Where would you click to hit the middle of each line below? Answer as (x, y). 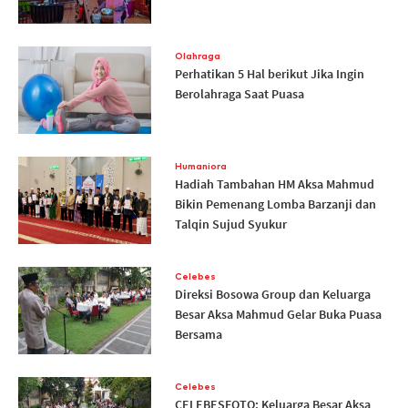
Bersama (198, 335)
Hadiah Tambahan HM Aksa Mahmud (274, 184)
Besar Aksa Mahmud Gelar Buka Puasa (278, 315)
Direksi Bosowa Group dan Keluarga (272, 295)
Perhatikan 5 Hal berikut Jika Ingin (269, 74)
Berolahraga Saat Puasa (239, 94)
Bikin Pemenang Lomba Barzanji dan (275, 204)
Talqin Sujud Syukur (230, 224)
